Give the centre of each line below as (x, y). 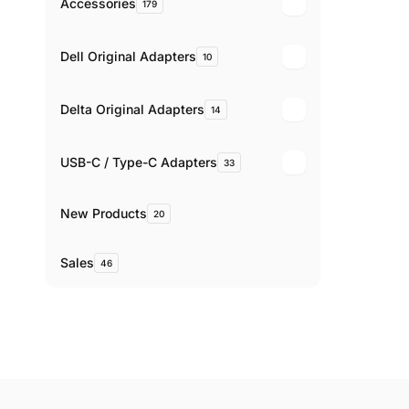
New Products (104, 214)
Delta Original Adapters (132, 110)
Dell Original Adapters (128, 57)
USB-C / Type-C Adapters (139, 163)
